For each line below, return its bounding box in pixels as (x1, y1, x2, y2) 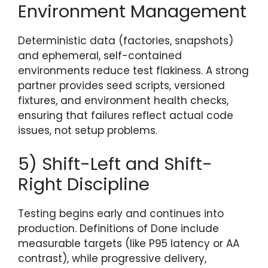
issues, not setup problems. (18, 123, 157, 138)
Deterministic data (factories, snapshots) (18, 33, 233, 48)
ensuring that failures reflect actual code (18, 108, 233, 123)
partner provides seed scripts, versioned (18, 78, 225, 93)
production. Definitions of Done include (18, 221, 219, 236)
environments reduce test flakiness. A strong (18, 63, 249, 78)
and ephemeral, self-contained (18, 48, 182, 63)
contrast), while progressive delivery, (18, 251, 206, 266)
